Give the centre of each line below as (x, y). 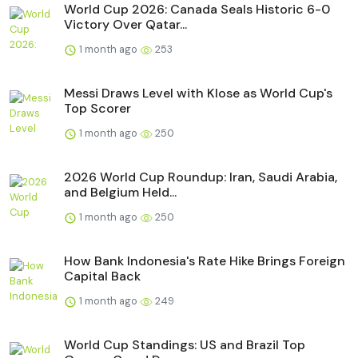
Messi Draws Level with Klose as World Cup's (198, 93)
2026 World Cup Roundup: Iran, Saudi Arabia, (201, 177)
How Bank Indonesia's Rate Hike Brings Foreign (205, 261)
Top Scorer (97, 108)
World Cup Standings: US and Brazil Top (185, 344)
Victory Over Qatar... (125, 24)
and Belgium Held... (120, 192)
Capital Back (102, 276)
